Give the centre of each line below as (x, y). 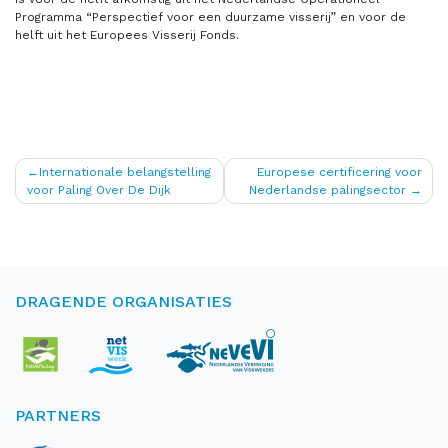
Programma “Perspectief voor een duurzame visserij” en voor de (210, 16)
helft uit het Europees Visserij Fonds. (127, 34)
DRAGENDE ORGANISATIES (123, 301)
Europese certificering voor (339, 171)
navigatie (67, 199)
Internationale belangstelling (124, 171)
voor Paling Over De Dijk (98, 189)
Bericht (56, 171)
